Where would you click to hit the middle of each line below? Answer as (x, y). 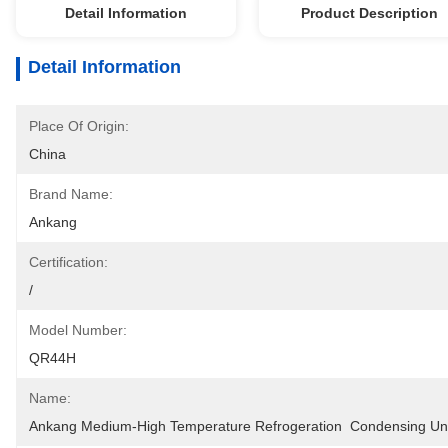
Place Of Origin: (79, 126)
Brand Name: (71, 194)
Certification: (68, 262)
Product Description (369, 13)
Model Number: (78, 330)
